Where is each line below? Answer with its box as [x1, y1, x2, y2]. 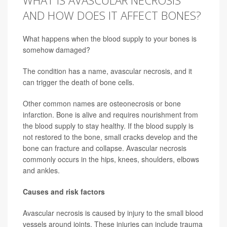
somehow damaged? [23, 45, 90, 55]
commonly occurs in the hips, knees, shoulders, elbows [23, 154, 199, 165]
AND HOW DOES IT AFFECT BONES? [23, 8, 201, 23]
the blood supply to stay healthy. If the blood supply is [23, 121, 194, 131]
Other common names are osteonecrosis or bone [23, 98, 181, 109]
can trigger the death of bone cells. [23, 77, 134, 88]
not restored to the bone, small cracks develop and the [23, 132, 198, 142]
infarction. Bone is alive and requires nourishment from [23, 109, 198, 120]
